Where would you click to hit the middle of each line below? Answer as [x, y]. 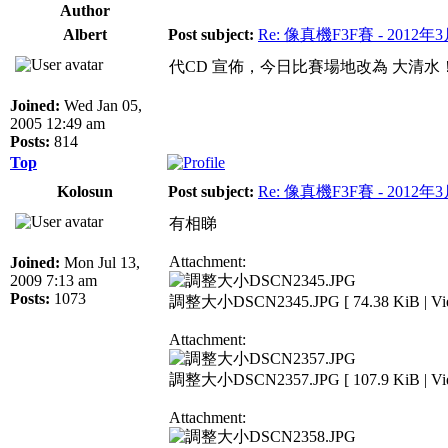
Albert [85, 34]
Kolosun [85, 191]
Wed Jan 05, [101, 105]
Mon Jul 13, [100, 262]
